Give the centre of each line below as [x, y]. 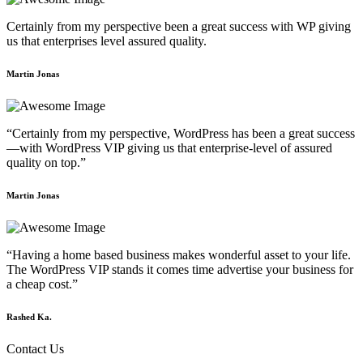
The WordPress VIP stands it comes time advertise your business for [180, 270]
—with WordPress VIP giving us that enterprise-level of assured [169, 148]
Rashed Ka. [29, 317]
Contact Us [35, 349]
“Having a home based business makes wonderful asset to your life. [179, 255]
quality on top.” [46, 163]
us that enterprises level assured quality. [107, 41]
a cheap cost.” [42, 284]
